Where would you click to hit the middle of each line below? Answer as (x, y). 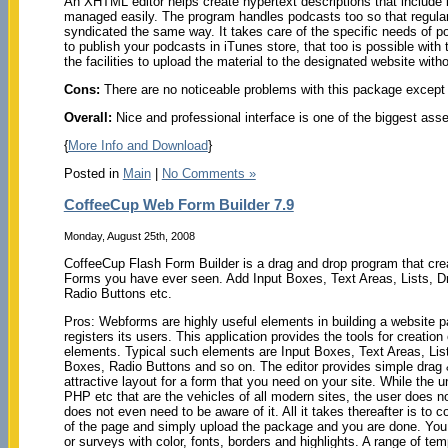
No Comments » (208, 173)
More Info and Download (137, 145)
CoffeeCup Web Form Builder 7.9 (178, 204)
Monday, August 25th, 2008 (129, 236)
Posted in (93, 173)
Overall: (87, 117)
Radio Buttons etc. (117, 294)
